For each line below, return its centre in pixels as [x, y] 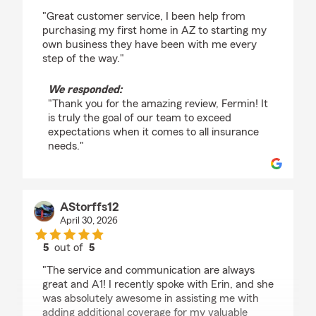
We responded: [85, 90]
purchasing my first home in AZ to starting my [154, 30]
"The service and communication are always [148, 270]
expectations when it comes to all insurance [153, 132]
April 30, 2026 [89, 221]
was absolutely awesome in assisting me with [151, 298]
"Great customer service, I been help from [144, 16]
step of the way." [83, 59]
